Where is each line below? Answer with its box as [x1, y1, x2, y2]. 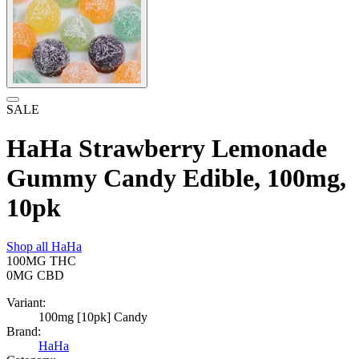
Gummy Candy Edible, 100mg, [6, 163, 346, 192]
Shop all [6, 240, 51, 254]
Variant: [6, 296, 46, 310]
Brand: [6, 325, 41, 339]
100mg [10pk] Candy [38, 310, 147, 325]
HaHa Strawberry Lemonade [6, 134, 327, 163]
